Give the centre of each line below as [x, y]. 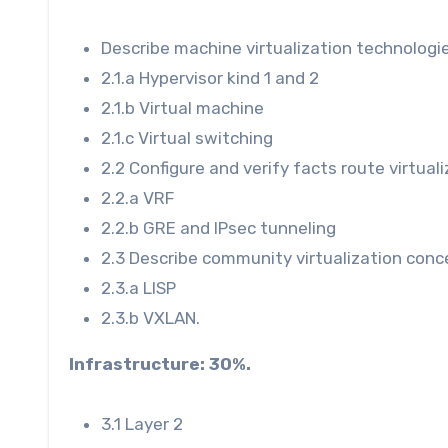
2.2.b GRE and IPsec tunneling [218, 227]
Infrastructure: [137, 363]
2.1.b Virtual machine [182, 107]
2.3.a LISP [138, 287]
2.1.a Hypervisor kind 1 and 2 [210, 77]
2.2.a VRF [137, 197]
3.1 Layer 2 [142, 423]
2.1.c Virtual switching [187, 137]
